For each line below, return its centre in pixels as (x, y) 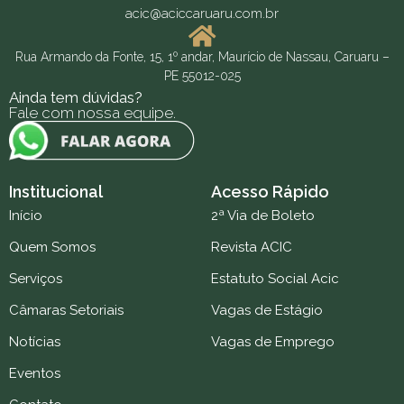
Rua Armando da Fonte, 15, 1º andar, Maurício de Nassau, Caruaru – (202, 57)
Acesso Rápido (270, 192)
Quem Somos (52, 248)
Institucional (56, 192)
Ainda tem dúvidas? (76, 98)
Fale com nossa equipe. (92, 113)
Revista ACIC (252, 248)
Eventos (35, 374)
